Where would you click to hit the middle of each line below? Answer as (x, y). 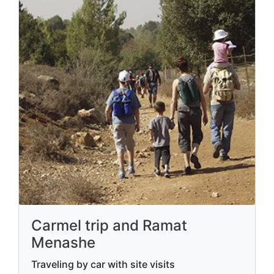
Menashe (63, 243)
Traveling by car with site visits (103, 264)
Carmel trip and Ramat (109, 225)
